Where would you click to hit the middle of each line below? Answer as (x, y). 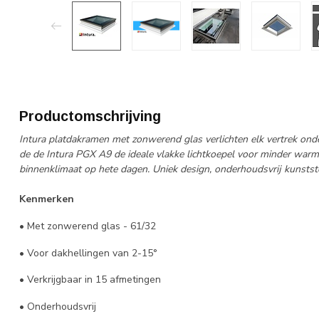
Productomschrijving (90, 116)
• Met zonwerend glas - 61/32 (88, 226)
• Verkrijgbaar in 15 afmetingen (90, 280)
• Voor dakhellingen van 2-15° (90, 253)
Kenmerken (47, 199)
